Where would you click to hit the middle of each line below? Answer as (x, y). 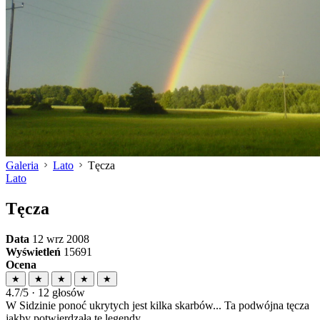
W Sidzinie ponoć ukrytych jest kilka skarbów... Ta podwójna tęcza (157, 305)
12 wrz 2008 (59, 239)
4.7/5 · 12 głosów (45, 292)
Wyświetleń (33, 251)
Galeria (22, 165)
